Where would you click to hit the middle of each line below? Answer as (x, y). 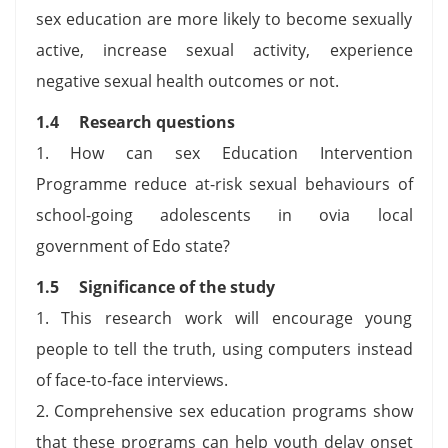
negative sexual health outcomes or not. (191, 80)
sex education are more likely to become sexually (224, 18)
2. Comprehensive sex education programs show (224, 410)
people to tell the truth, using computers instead (224, 348)
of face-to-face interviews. (131, 379)
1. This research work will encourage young (224, 317)
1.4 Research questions (135, 121)
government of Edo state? (136, 245)
